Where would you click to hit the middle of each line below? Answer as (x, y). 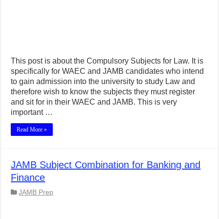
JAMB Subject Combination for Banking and (106, 165)
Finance (28, 178)
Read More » (32, 130)
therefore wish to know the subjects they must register (103, 92)
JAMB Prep (36, 193)
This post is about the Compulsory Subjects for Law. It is (107, 61)
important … (32, 112)
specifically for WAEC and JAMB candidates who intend (108, 71)
